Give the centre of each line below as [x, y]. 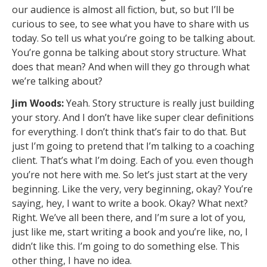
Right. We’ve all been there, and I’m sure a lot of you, [129, 217]
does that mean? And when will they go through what [131, 67]
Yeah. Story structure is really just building [159, 103]
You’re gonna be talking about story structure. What [129, 53]
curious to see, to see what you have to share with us [131, 24]
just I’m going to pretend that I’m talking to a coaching [133, 146]
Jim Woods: [38, 103]
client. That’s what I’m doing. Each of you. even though [133, 160]
